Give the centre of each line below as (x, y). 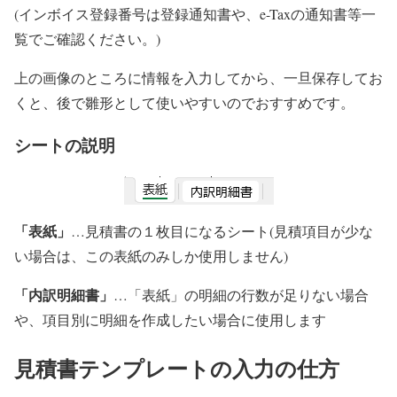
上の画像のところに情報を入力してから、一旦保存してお (198, 77)
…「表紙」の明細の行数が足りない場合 (241, 295)
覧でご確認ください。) (87, 38)
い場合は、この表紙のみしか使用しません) (151, 256)
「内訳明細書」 (64, 295)
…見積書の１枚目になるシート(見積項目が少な (222, 231)
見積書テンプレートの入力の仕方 (177, 369)
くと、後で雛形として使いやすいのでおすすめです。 (184, 102)
